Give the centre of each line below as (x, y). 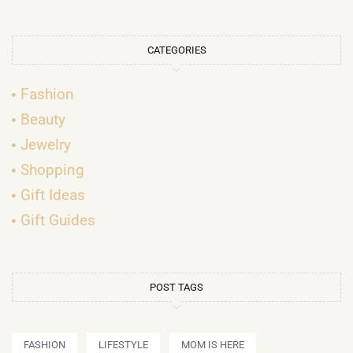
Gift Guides (58, 221)
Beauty (43, 120)
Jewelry (46, 145)
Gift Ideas (53, 195)
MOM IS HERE (213, 345)
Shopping (53, 170)
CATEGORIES (176, 50)
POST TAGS (176, 288)
